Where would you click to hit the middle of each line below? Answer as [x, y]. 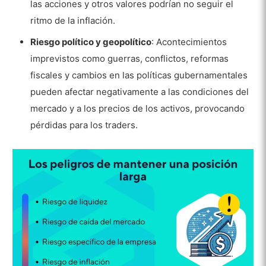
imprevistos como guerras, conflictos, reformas [130, 58]
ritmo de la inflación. [73, 20]
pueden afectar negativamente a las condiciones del [140, 91]
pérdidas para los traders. [84, 125]
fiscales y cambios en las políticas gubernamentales [139, 75]
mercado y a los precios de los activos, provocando [138, 108]
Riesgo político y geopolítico [91, 42]
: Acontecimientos [189, 42]
